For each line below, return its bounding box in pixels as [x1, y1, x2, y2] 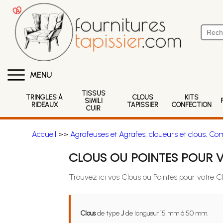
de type [95, 209, 121, 218]
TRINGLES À [26, 93, 63, 101]
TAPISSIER [127, 101, 159, 109]
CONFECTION [172, 101, 212, 109]
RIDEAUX [31, 101, 58, 109]
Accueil [31, 129, 56, 139]
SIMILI [84, 97, 103, 105]
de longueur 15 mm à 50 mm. [123, 209, 208, 218]
